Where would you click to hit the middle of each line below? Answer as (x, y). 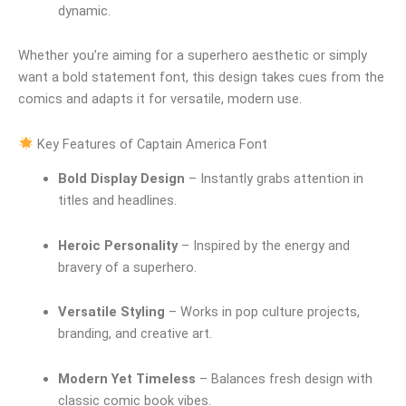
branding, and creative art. (135, 334)
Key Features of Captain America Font (150, 144)
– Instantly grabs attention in (274, 179)
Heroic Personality (117, 245)
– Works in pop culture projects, (262, 312)
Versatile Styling (111, 312)
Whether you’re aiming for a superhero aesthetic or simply (193, 56)
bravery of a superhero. (127, 267)
